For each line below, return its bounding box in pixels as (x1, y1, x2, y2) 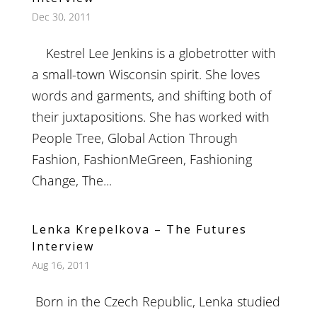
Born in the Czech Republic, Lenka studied (31, 293, 280, 311)
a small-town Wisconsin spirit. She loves (31, 66, 260, 83)
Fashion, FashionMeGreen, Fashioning (31, 151, 252, 168)
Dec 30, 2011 (31, 10, 91, 24)
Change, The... (31, 172, 112, 190)
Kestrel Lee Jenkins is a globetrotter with (31, 45, 276, 62)
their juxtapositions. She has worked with (31, 108, 270, 126)
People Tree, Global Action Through (31, 129, 238, 147)
